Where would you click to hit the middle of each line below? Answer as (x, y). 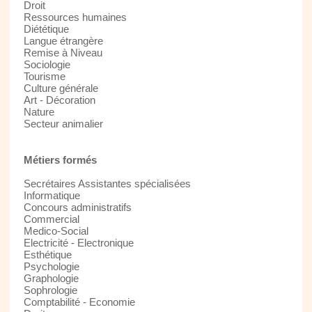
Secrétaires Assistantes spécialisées (107, 183)
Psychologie (51, 266)
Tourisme (44, 76)
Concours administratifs (77, 207)
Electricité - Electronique (78, 242)
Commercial (51, 219)
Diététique (46, 29)
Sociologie (47, 64)
